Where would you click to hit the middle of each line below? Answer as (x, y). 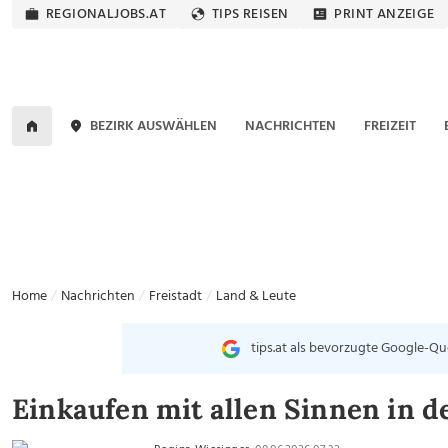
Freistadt (175, 296)
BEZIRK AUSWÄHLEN (154, 126)
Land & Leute (256, 296)
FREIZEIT (389, 126)
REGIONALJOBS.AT (106, 14)
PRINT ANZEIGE (384, 14)
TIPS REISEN (250, 14)
